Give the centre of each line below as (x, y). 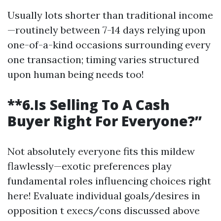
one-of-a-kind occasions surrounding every (109, 45)
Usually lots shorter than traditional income (110, 15)
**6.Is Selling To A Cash (89, 105)
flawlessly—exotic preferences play (90, 166)
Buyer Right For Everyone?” (105, 121)
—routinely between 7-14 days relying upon (107, 30)
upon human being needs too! (76, 74)
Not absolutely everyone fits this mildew (101, 151)
